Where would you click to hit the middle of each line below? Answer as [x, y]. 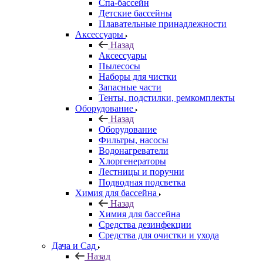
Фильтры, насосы [134, 140]
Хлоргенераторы [132, 161]
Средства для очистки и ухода [159, 235]
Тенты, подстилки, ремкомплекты [167, 97]
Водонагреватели [134, 150]
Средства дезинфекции [145, 224]
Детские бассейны [135, 13]
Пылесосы [119, 66]
